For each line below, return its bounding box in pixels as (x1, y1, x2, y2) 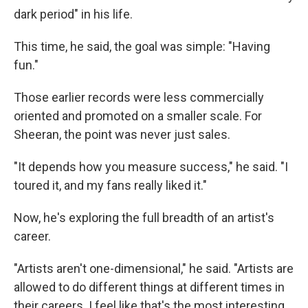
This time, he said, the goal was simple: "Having (14, 38, 270, 54)
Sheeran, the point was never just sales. (14, 126, 230, 142)
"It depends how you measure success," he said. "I (14, 159, 288, 174)
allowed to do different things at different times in (14, 279, 285, 294)
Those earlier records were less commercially (14, 89, 264, 104)
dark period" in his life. (14, 6, 133, 21)
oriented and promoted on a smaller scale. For (14, 108, 262, 123)
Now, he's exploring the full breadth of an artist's (14, 210, 274, 225)
